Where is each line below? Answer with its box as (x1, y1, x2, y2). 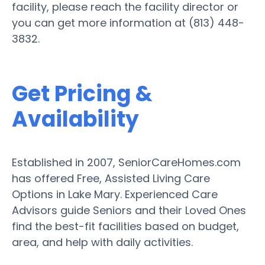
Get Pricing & (12, 78, 153, 109)
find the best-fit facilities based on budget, (12, 218, 239, 234)
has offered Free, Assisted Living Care (12, 170, 210, 186)
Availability (12, 104, 139, 134)
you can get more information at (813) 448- (12, 15, 244, 30)
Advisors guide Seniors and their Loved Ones (12, 202, 246, 218)
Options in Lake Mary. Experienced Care (12, 186, 218, 202)
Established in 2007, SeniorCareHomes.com (12, 154, 241, 170)
